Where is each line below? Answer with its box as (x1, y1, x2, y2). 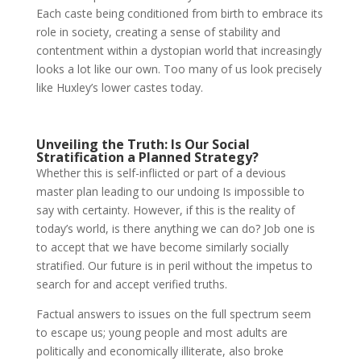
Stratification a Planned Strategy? (35, 147, 259, 166)
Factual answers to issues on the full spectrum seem (35, 305, 311, 322)
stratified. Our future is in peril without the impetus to (35, 257, 313, 273)
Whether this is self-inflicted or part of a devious (35, 164, 286, 180)
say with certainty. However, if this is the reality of (35, 201, 295, 218)
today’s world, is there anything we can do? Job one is (35, 220, 315, 236)
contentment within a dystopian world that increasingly (35, 42, 322, 58)
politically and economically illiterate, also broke (35, 342, 284, 359)
